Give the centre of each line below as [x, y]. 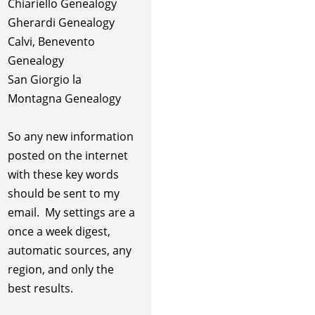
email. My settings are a [71, 213]
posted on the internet [67, 156]
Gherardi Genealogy [61, 23]
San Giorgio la [44, 80]
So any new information [70, 137]
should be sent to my [63, 194]
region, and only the [60, 270]
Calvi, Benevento [51, 42]
